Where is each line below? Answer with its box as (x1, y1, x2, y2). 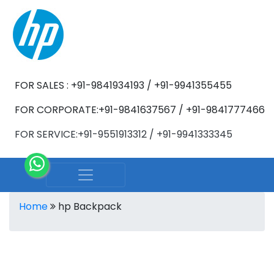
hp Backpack (56, 199, 122, 213)
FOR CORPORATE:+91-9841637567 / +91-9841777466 (15, 103, 265, 117)
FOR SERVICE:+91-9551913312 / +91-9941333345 (15, 127, 232, 141)
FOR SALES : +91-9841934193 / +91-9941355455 (15, 78, 232, 92)
